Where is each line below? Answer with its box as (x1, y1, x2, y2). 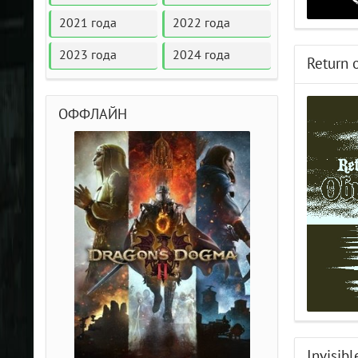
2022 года (173, 16, 231, 30)
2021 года (59, 16, 117, 30)
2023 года (59, 48, 117, 62)
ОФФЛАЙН (58, 106, 127, 123)
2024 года (173, 48, 231, 62)
